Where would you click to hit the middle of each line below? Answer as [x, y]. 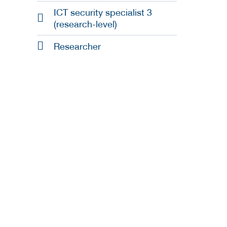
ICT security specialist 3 [103, 13]
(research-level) [85, 24]
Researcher [77, 47]
